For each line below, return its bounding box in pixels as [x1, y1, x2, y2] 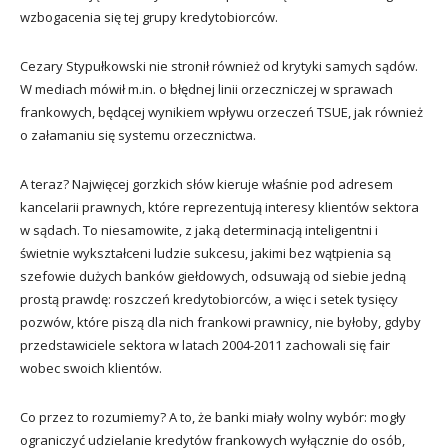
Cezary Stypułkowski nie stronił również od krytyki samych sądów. [20, 56, 418, 75]
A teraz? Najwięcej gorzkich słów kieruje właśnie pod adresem [20, 174, 393, 193]
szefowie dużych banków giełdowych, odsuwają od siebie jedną [20, 266, 406, 285]
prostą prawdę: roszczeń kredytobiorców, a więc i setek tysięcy [20, 289, 398, 308]
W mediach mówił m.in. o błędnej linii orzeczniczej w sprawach [20, 79, 393, 98]
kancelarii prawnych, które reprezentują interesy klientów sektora [20, 197, 419, 216]
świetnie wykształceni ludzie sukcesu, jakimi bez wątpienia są [20, 243, 391, 262]
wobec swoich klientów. [20, 358, 162, 377]
